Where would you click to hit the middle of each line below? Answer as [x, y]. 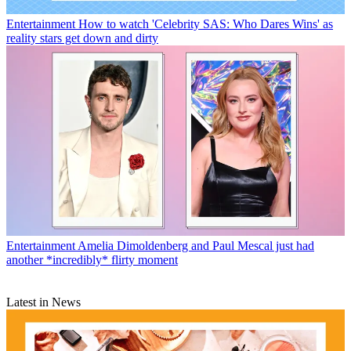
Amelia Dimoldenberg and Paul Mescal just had [196, 245]
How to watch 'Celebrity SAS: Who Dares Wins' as [206, 24]
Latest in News [43, 302]
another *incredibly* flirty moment [92, 259]
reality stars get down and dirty [82, 38]
